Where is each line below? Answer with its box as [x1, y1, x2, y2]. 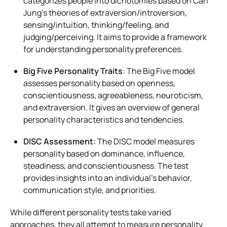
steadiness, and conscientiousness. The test [23, 160, 188, 171]
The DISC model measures [96, 135, 195, 147]
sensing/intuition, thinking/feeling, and [23, 19, 169, 30]
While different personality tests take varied [10, 206, 171, 218]
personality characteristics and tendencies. [23, 113, 184, 125]
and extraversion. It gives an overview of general [23, 101, 200, 113]
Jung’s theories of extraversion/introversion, [23, 7, 187, 18]
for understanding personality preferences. [23, 43, 183, 55]
